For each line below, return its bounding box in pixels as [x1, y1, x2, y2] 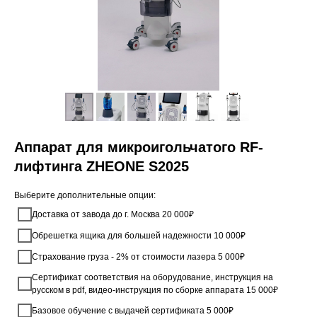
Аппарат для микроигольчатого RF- [14, 139, 263, 155]
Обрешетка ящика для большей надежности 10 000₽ [32, 231, 246, 241]
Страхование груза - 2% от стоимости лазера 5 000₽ [32, 252, 245, 262]
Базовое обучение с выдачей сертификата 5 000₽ [32, 306, 234, 316]
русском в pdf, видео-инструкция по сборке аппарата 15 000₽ [32, 285, 278, 295]
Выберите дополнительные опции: [14, 190, 156, 200]
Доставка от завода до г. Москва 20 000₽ [32, 209, 194, 219]
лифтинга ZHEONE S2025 [14, 158, 189, 174]
